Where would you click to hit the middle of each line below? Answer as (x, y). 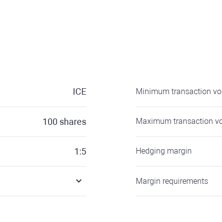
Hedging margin (164, 151)
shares (73, 122)
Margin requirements (172, 181)
